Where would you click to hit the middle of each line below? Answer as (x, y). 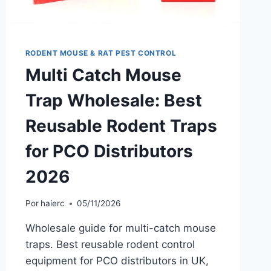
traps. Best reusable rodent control (110, 245)
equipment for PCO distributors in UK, (117, 261)
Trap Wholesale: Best (113, 100)
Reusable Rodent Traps (121, 126)
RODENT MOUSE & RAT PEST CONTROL (101, 53)
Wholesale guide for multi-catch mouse (120, 228)
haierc (52, 204)
